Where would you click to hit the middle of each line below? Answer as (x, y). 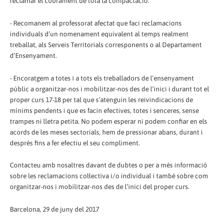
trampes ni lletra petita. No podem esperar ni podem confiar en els (109, 121)
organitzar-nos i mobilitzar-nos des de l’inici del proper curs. (100, 187)
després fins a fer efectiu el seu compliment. (75, 143)
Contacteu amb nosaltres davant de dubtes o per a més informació (109, 165)
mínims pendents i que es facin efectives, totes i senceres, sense (104, 110)
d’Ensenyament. (33, 55)
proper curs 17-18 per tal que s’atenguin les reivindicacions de (101, 99)
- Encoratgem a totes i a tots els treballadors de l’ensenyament (102, 78)
